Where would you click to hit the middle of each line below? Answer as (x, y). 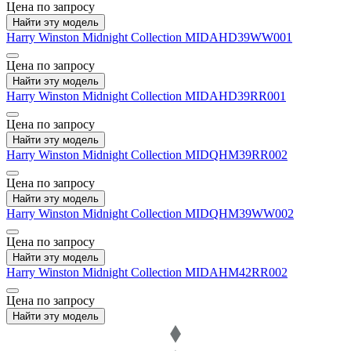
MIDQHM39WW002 (239, 214)
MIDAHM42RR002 (236, 273)
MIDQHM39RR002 (236, 155)
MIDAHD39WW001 (239, 38)
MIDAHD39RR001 (235, 96)
